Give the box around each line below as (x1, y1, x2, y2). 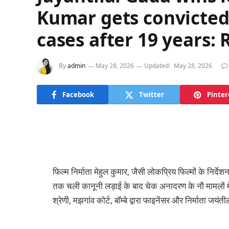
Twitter (139, 89, 164, 99)
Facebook (62, 89, 94, 99)
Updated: (144, 61, 170, 71)
